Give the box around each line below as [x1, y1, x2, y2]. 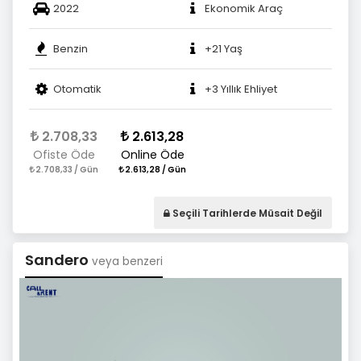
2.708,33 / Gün [34, 164, 98, 176]
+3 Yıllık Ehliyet [205, 81, 277, 97]
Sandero [25, 250, 92, 271]
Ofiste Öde [32, 147, 95, 164]
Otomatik [53, 81, 102, 97]
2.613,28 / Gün [123, 164, 186, 176]
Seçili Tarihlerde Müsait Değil [170, 205, 322, 220]
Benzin [53, 40, 88, 56]
